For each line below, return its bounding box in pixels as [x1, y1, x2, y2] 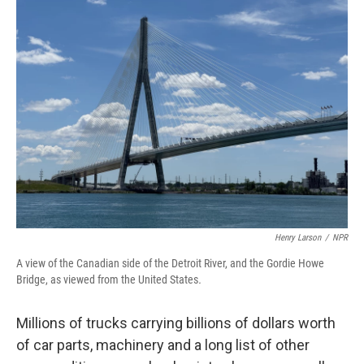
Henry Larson [275, 232, 321, 243]
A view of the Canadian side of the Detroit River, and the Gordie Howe [16, 257, 324, 270]
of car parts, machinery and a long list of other [16, 336, 310, 353]
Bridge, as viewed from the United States [16, 273, 198, 286]
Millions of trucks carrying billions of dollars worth [16, 314, 336, 331]
